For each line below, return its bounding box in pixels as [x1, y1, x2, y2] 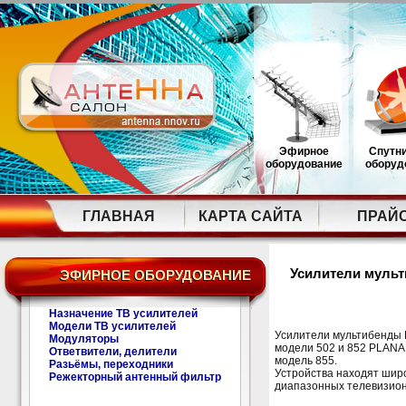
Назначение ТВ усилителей [49, 307, 198, 320]
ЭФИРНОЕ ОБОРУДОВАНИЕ [60, 267, 251, 283]
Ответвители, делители [49, 345, 178, 358]
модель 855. [275, 354, 337, 367]
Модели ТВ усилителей [49, 320, 177, 333]
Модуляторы [49, 333, 120, 345]
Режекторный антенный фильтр [49, 371, 222, 383]
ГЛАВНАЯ [82, 208, 155, 224]
